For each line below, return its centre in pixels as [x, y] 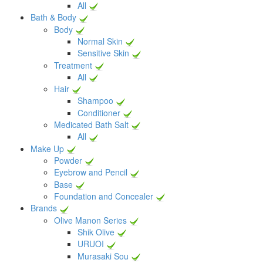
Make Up [47, 148]
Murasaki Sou [103, 256]
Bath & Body [53, 17]
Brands [44, 208]
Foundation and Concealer [104, 196]
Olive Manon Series [92, 220]
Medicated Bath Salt [91, 125]
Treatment [73, 65]
